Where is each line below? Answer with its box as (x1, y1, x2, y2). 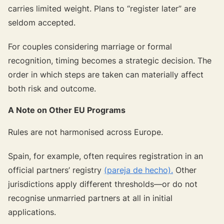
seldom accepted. (8, 17, 75, 27)
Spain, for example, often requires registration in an (8, 150, 203, 161)
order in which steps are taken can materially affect (8, 69, 203, 79)
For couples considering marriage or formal (8, 41, 172, 51)
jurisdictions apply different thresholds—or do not (8, 178, 197, 189)
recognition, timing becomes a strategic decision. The (8, 55, 211, 65)
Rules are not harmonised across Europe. (8, 126, 163, 137)
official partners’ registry (8, 164, 104, 175)
